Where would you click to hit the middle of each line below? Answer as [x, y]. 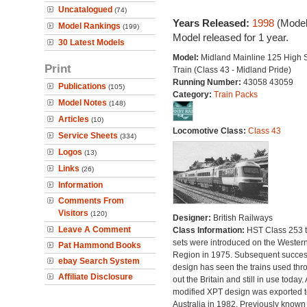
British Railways [243, 218]
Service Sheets [88, 136]
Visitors [73, 213]
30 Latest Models [91, 42]
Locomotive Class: [210, 131]
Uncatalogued [85, 10]
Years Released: [212, 23]
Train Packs [235, 95]
